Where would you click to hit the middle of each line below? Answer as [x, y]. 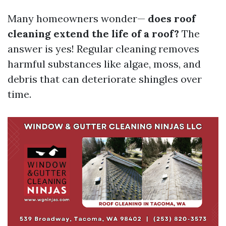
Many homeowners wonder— [76, 18]
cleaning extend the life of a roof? [93, 34]
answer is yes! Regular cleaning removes [103, 49]
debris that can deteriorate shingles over [105, 79]
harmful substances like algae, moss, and [104, 64]
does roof [171, 18]
